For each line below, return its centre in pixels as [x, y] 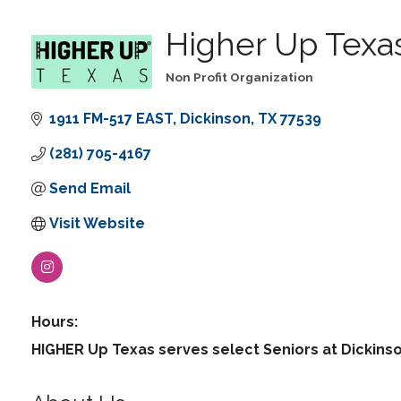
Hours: [55, 322]
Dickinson [215, 119]
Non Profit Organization [239, 77]
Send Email [90, 189]
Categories [196, 89]
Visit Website [97, 224]
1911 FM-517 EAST [111, 119]
